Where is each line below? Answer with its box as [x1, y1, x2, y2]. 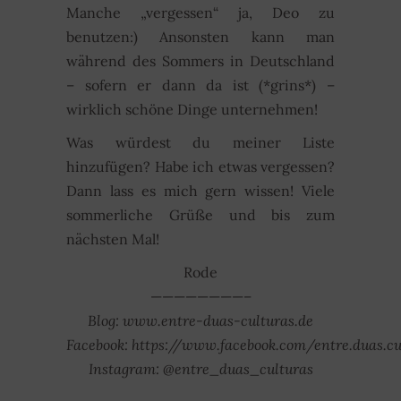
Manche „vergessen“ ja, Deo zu [66, 4, 335, 21]
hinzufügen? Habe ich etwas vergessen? [66, 158, 335, 175]
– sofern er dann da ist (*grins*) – [66, 76, 335, 94]
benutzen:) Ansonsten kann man [66, 28, 335, 46]
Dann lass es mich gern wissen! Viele [66, 182, 335, 200]
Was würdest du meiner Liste [66, 133, 335, 151]
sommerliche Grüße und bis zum [66, 206, 335, 224]
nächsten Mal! [66, 230, 159, 248]
